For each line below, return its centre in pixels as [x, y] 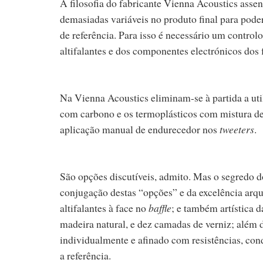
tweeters [237, 129]
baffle [160, 208]
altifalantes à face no [104, 208]
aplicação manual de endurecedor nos [140, 129]
